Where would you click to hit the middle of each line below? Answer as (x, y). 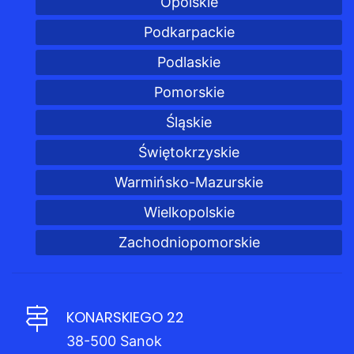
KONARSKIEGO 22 (125, 317)
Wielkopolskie (189, 212)
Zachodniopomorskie (189, 242)
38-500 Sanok (114, 341)
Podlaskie (189, 62)
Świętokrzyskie (189, 152)
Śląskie (189, 122)
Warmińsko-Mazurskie (189, 182)
